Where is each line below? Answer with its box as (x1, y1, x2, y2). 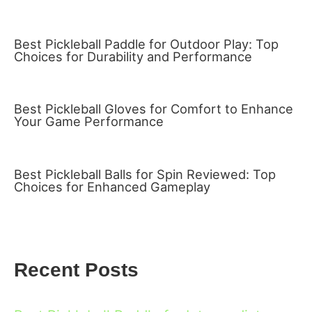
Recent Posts (14, 258, 139, 281)
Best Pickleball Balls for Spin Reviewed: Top (14, 166, 276, 182)
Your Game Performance (14, 114, 164, 130)
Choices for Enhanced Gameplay (14, 179, 210, 195)
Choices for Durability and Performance (14, 48, 252, 64)
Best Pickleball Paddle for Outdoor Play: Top (14, 36, 279, 52)
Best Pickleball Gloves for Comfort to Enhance (14, 101, 293, 117)
